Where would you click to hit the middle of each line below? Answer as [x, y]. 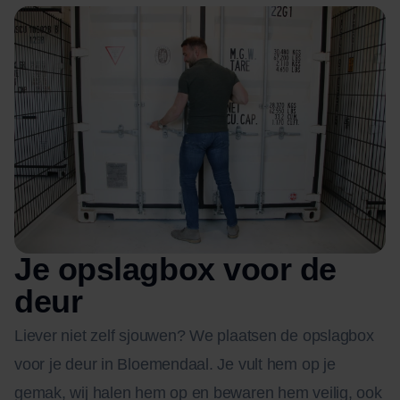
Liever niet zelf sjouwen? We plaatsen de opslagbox [194, 336]
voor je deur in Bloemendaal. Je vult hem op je [175, 365]
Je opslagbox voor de [175, 270]
